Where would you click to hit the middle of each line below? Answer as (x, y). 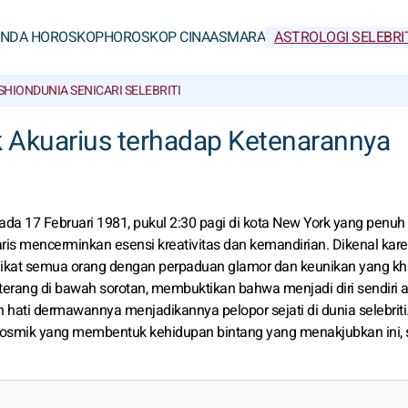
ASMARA (237, 37)
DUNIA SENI (64, 91)
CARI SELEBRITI (138, 91)
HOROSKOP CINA (156, 37)
